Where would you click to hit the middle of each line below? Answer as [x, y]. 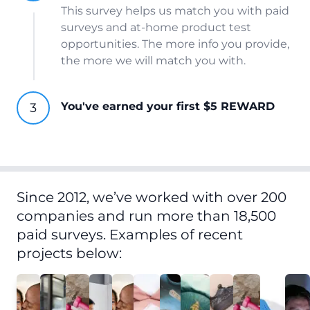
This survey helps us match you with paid [175, 11]
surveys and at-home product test [156, 27]
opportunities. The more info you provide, [175, 44]
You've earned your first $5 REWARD [168, 106]
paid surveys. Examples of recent [130, 235]
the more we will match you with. [153, 61]
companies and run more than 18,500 [146, 216]
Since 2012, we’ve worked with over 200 [152, 197]
